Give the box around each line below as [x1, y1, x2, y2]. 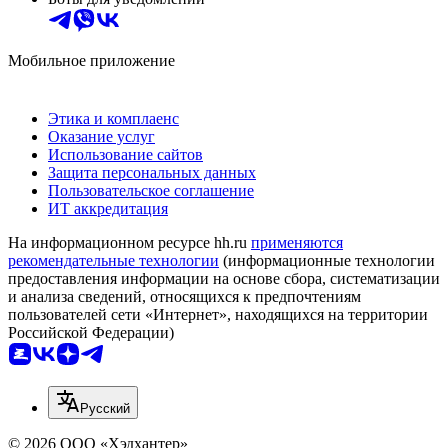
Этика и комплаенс [48, 110, 179, 128]
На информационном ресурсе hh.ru [8, 234, 251, 252]
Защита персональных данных [48, 164, 256, 182]
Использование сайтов [48, 146, 203, 164]
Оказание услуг [48, 128, 155, 146]
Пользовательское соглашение [48, 182, 254, 200]
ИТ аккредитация [48, 200, 168, 218]
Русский [80, 401, 130, 417]
